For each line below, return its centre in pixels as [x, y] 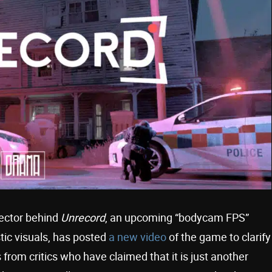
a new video [138, 237]
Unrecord [83, 218]
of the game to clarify [219, 237]
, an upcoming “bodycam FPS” [177, 218]
